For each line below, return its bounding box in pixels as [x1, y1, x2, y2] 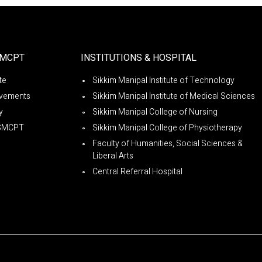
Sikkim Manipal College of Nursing [92, 105, 218, 118]
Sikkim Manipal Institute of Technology [92, 74, 235, 87]
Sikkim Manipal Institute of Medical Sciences [92, 89, 255, 102]
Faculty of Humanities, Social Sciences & [92, 137, 243, 150]
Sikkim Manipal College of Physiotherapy [92, 121, 242, 134]
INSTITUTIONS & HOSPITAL [81, 50, 196, 65]
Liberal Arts [92, 149, 133, 162]
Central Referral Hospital [92, 165, 182, 178]
